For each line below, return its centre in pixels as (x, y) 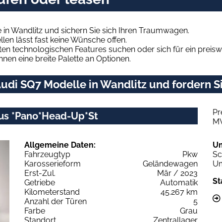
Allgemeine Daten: (60, 145)
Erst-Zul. (40, 173)
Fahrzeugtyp (47, 154)
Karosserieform (53, 164)
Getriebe (40, 182)
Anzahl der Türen (55, 201)
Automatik (179, 182)
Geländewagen (170, 164)
